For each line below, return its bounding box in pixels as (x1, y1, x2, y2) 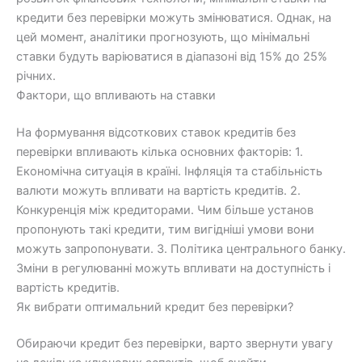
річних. (16, 68, 56, 83)
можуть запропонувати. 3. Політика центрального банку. (16, 241, 346, 256)
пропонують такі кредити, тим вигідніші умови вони (16, 221, 314, 237)
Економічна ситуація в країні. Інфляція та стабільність (16, 163, 322, 179)
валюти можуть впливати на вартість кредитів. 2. (16, 183, 301, 198)
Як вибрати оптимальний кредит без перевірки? (16, 299, 293, 314)
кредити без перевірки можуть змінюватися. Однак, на (16, 10, 331, 25)
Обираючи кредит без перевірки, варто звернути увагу (16, 336, 333, 351)
